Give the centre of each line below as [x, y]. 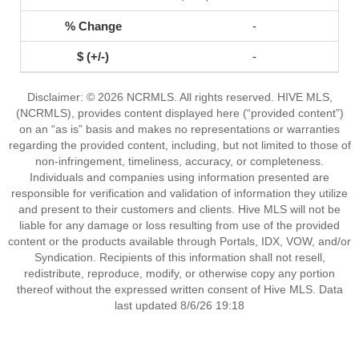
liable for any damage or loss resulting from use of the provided [179, 225]
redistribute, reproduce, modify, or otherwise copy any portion [179, 273]
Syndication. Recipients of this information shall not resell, [179, 257]
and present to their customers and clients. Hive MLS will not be [179, 209]
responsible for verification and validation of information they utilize [179, 193]
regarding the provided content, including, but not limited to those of [179, 145]
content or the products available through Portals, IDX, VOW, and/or [179, 241]
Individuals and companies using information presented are [179, 177]
